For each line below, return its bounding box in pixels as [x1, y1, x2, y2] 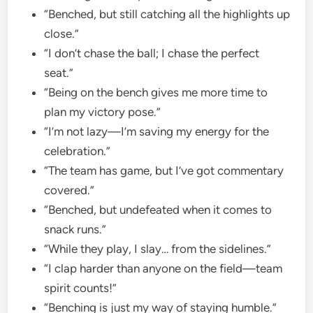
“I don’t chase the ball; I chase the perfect [44, 45, 260, 60]
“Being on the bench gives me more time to [44, 85, 268, 99]
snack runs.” [44, 221, 110, 236]
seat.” [44, 65, 77, 80]
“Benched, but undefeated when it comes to [44, 202, 272, 217]
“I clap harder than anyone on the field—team [44, 261, 283, 275]
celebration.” [44, 143, 114, 158]
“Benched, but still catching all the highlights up [44, 6, 291, 21]
